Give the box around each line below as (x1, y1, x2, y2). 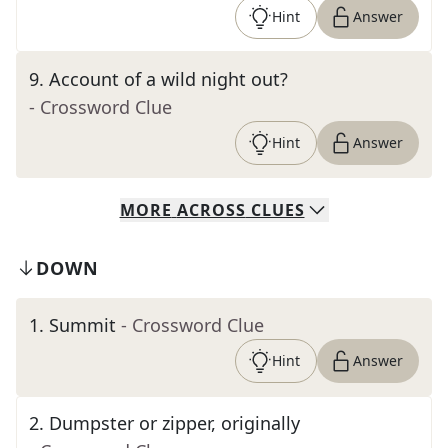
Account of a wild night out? (49, 67, 288, 91)
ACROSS (176, 199, 246, 221)
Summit (49, 313, 116, 337)
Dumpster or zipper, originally (49, 411, 300, 435)
